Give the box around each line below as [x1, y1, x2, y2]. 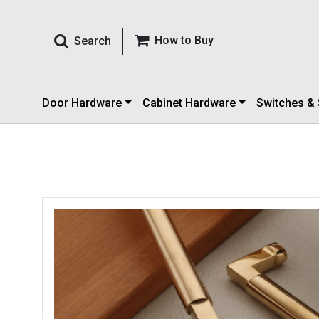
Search [74, 34, 111, 48]
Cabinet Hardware [142, 96, 236, 110]
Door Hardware [42, 96, 122, 110]
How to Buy [155, 33, 214, 47]
